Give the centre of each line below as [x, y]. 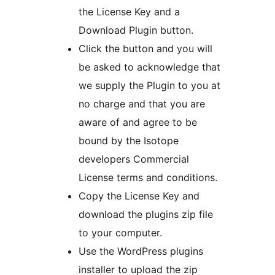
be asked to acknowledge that [149, 67]
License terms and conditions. [148, 177]
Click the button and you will [145, 48]
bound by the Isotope [129, 140]
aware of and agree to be [138, 122]
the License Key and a [129, 11]
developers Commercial [134, 159]
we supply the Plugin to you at [149, 85]
